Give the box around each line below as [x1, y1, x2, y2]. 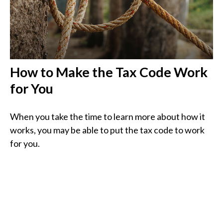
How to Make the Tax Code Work [10, 64, 208, 81]
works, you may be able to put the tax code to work [10, 124, 205, 136]
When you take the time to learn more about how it [10, 111, 205, 122]
